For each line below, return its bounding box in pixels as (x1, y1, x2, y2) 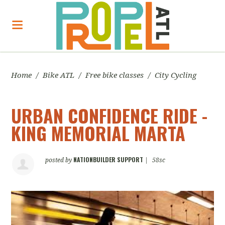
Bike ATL (43, 71, 75, 80)
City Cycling (155, 71, 197, 80)
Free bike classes (85, 71, 144, 80)
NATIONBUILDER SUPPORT (73, 155, 144, 164)
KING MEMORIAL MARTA (11, 120, 186, 146)
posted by (45, 157, 74, 164)
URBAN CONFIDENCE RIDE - (11, 102, 208, 129)
